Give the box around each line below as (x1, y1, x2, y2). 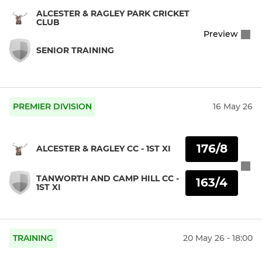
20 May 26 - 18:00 (183, 233, 253, 244)
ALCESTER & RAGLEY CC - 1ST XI (36, 143, 171, 154)
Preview (204, 29, 238, 40)
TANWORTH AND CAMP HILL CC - (36, 173, 179, 184)
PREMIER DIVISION (13, 101, 92, 112)
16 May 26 (213, 101, 253, 112)
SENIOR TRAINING (36, 44, 114, 56)
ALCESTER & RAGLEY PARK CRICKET (36, 8, 189, 19)
